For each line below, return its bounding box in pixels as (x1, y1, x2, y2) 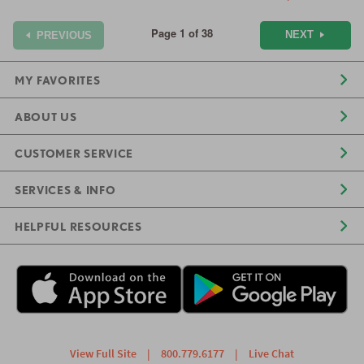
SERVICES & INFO (15, 183, 116, 197)
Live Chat (249, 346, 294, 362)
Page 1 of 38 (151, 25, 213, 41)
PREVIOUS (37, 29, 93, 41)
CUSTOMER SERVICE (15, 146, 134, 160)
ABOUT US (15, 110, 77, 123)
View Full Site (70, 346, 136, 362)
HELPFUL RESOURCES (15, 219, 142, 233)
